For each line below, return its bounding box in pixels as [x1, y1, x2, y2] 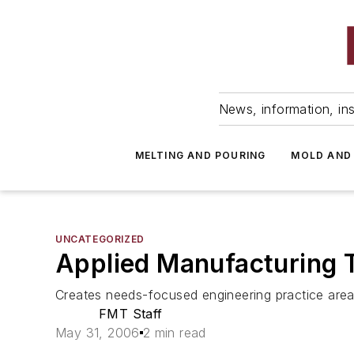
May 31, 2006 [55, 325, 140, 341]
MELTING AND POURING [134, 149, 266, 161]
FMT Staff [99, 306, 163, 322]
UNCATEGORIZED [55, 233, 145, 245]
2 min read [142, 325, 206, 341]
